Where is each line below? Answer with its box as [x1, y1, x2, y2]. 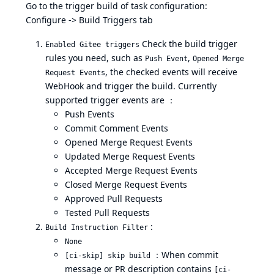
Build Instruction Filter [45, 223, 148, 232]
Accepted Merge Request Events [65, 164, 198, 176]
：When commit [150, 248, 218, 261]
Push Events [65, 108, 114, 120]
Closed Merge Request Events [65, 178, 187, 190]
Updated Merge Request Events [65, 150, 195, 162]
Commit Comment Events [65, 122, 168, 134]
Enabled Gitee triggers [45, 40, 139, 49]
